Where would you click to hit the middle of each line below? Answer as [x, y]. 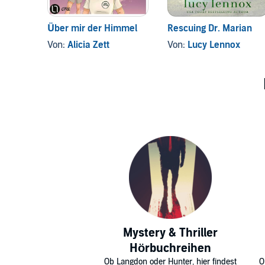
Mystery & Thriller [170, 233]
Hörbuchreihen [170, 249]
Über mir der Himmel [92, 29]
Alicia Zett [88, 45]
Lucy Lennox [214, 45]
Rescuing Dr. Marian [209, 29]
